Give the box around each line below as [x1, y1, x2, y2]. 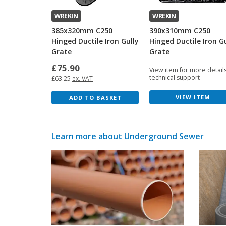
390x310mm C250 [149, 25, 210, 35]
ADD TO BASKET [69, 93, 122, 101]
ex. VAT [72, 74, 93, 83]
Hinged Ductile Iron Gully [51, 36, 139, 46]
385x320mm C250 [51, 25, 112, 35]
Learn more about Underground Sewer [51, 131, 204, 142]
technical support [149, 73, 200, 82]
